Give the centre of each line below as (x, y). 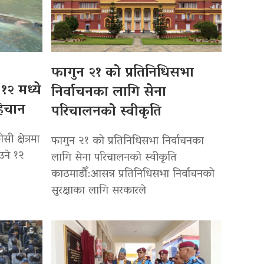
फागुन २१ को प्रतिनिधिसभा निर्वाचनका (128, 141)
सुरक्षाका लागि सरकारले (99, 191)
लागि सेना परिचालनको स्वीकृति (114, 158)
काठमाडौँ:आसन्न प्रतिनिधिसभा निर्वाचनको (133, 174)
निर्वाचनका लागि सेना (109, 93)
